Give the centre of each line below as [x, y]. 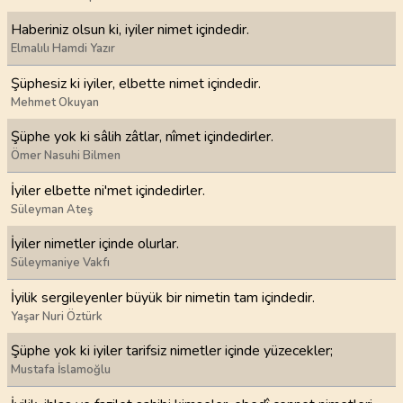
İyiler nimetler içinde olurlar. [95, 244]
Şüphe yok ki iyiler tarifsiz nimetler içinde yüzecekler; [172, 351]
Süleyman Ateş [52, 209]
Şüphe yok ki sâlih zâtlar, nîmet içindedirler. [142, 137]
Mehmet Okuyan [55, 102]
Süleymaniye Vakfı [60, 263]
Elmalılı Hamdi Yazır [63, 49]
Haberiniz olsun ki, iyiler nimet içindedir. [130, 30]
